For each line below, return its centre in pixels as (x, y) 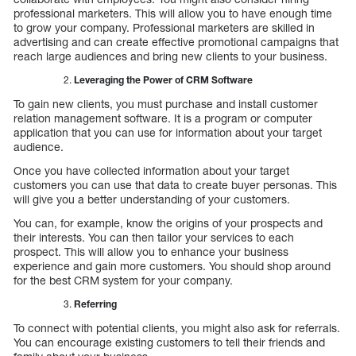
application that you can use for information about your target (168, 132)
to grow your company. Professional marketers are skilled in (164, 27)
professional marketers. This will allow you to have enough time (173, 13)
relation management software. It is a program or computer (163, 118)
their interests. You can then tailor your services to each (154, 237)
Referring (95, 304)
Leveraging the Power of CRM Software (163, 79)
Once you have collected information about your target (151, 170)
